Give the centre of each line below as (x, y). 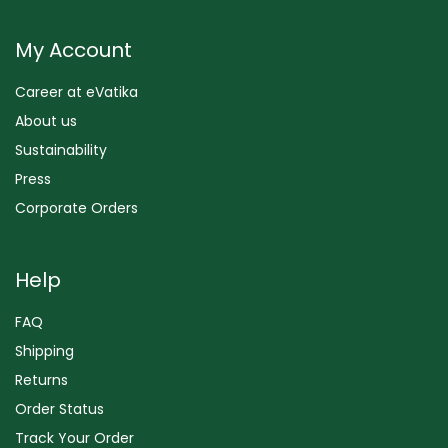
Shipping (44, 350)
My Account (73, 49)
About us (46, 120)
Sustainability (61, 149)
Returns (41, 379)
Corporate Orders (76, 207)
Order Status (59, 408)
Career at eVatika (76, 91)
